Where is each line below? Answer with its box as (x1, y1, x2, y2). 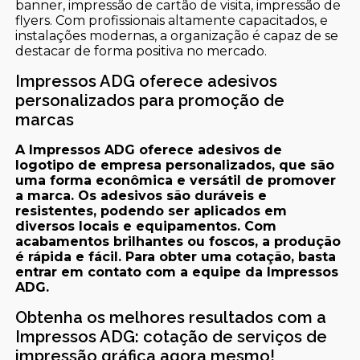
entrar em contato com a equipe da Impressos (15, 264, 339, 280)
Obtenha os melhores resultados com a (15, 308, 327, 328)
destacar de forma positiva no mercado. (15, 43, 268, 59)
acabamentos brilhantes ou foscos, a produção (15, 234, 342, 250)
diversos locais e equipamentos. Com (15, 219, 277, 235)
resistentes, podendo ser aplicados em (15, 203, 288, 219)
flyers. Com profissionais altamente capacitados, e (15, 13, 329, 29)
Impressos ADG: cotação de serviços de (15, 327, 328, 347)
